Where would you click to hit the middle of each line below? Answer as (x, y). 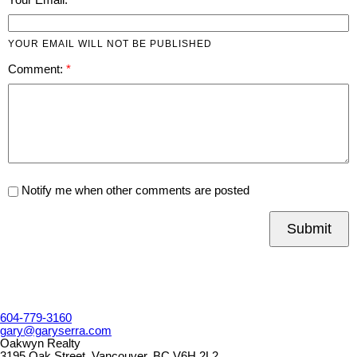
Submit (309, 228)
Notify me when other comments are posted (134, 190)
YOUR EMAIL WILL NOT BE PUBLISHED (110, 43)
